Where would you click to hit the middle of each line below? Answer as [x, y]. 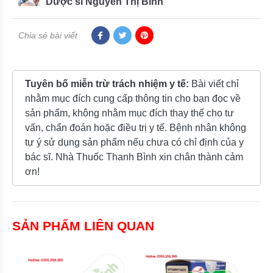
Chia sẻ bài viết [48, 35]
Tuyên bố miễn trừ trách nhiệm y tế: [108, 83]
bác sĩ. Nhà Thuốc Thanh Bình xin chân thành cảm [134, 157]
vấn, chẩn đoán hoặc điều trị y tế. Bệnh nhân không [136, 127]
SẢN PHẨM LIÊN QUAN [83, 225]
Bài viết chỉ [215, 83]
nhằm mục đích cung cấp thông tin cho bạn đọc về [133, 98]
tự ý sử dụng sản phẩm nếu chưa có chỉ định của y [134, 142]
